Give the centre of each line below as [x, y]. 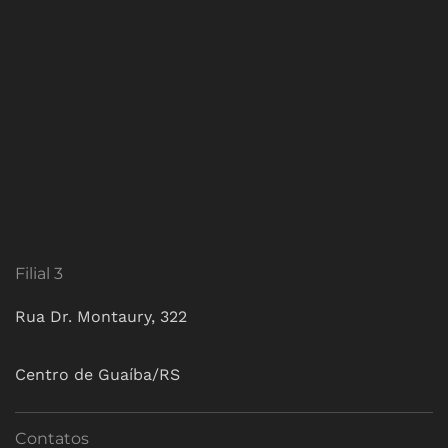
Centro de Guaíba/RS [97, 374]
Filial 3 [39, 273]
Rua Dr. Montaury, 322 [101, 316]
